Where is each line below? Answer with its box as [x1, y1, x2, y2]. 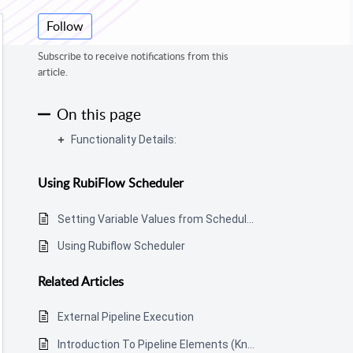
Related [38, 272, 81, 290]
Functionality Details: [70, 133, 176, 147]
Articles [81, 272, 124, 290]
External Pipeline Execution [58, 310, 194, 324]
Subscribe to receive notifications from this [38, 49, 229, 64]
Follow [46, 17, 84, 35]
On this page [57, 102, 141, 124]
